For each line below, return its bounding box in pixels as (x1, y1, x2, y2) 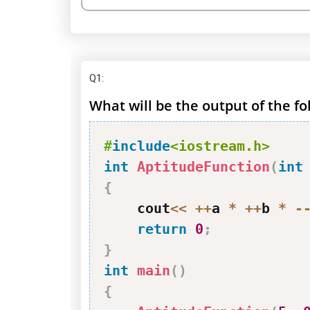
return (137, 221, 187, 237)
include (112, 138, 170, 154)
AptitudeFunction (137, 158, 270, 175)
